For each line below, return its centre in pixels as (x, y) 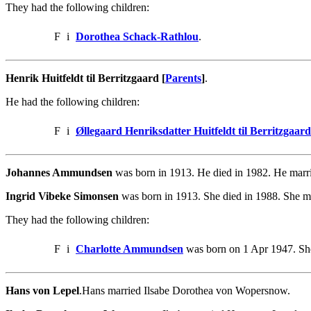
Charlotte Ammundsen (129, 249)
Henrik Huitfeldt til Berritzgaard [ (85, 78)
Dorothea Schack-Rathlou (137, 36)
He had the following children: (73, 101)
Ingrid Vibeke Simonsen (62, 196)
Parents (183, 78)
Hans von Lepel (42, 290)
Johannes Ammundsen (59, 172)
